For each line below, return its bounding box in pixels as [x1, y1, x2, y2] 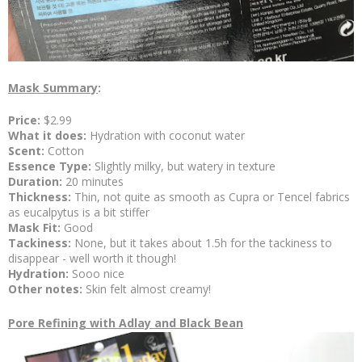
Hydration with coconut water [90, 127, 245, 143]
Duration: [8, 173, 65, 189]
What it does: [8, 127, 90, 143]
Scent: [8, 142, 48, 158]
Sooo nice [72, 265, 124, 281]
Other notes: [8, 280, 86, 297]
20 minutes [65, 173, 124, 189]
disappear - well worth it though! [8, 250, 176, 266]
